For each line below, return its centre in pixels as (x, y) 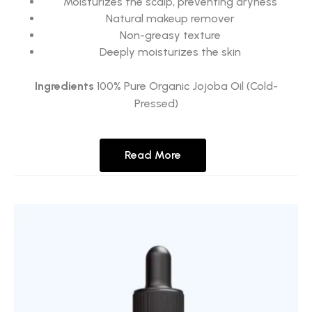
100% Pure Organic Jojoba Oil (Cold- (186, 86)
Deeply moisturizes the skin (170, 52)
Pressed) (156, 104)
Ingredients (64, 86)
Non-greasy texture (170, 36)
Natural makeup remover (170, 19)
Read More (153, 155)
